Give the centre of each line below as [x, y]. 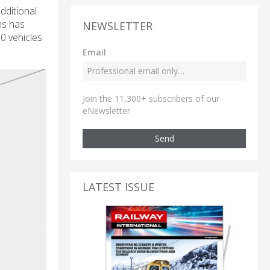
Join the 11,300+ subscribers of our [151, 98]
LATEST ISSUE [118, 187]
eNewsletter [106, 110]
